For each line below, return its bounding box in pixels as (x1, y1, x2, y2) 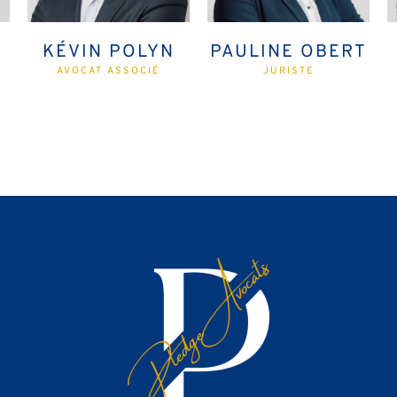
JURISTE (262, 64, 315, 77)
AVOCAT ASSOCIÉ (56, 64, 160, 77)
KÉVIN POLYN (42, 40, 175, 64)
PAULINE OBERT (210, 40, 368, 64)
